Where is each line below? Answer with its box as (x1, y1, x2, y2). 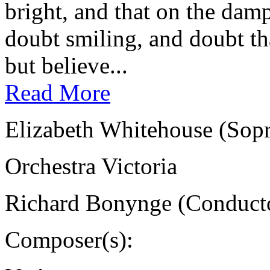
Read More (5, 79, 110, 105)
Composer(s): (5, 226, 133, 253)
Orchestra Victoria (5, 152, 177, 179)
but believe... (5, 52, 128, 78)
